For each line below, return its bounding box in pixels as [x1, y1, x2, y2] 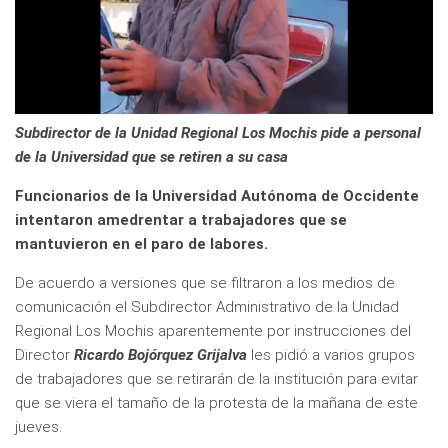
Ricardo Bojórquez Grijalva [74, 345, 247, 364]
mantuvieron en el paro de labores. [15, 234, 268, 253]
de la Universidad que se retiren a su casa [15, 147, 288, 166]
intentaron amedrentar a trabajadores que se [15, 210, 347, 229]
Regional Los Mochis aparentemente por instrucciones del [15, 321, 411, 340]
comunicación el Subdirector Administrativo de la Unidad [15, 297, 399, 316]
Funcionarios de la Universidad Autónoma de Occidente [15, 186, 419, 205]
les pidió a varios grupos [247, 345, 415, 364]
